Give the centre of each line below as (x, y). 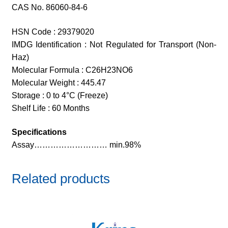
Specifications (39, 132)
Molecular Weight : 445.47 (59, 82)
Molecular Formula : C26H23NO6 (72, 70)
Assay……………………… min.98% (76, 145)
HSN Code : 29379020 (53, 32)
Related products (61, 179)
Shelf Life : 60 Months (50, 108)
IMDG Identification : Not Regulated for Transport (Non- (114, 44)
